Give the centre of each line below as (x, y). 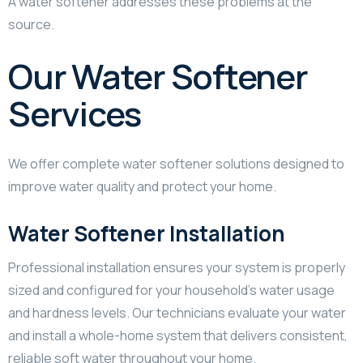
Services (75, 113)
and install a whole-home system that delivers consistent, (178, 335)
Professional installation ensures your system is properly (177, 267)
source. (31, 24)
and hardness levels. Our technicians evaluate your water (177, 312)
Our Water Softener (158, 76)
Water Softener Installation (147, 233)
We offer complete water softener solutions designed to (176, 163)
